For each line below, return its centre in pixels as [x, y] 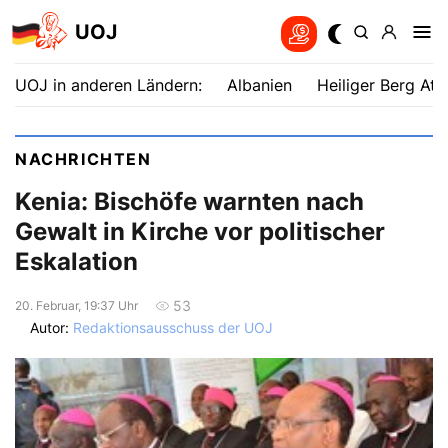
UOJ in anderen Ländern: [108, 85]
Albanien [259, 85]
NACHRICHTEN [83, 159]
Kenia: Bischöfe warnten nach [189, 202]
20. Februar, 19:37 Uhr [76, 305]
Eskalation [76, 262]
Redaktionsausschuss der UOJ [173, 328]
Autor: [51, 328]
